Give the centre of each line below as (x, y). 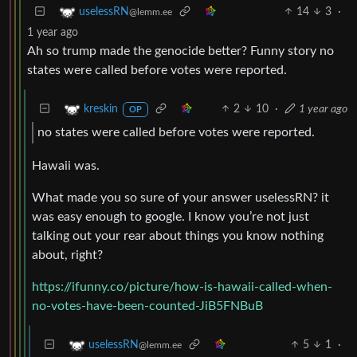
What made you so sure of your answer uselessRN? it (180, 197)
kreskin (101, 109)
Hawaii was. (66, 165)
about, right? (67, 255)
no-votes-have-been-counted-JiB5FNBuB (147, 306)
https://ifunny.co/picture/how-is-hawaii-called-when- (182, 286)
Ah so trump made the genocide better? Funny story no (180, 51)
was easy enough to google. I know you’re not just (171, 216)
